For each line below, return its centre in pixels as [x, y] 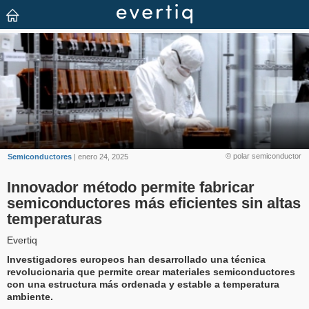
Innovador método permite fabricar [131, 188]
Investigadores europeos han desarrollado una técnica [136, 260]
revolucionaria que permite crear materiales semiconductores [151, 272]
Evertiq [22, 240]
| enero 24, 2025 [100, 157]
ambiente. [30, 297]
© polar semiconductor [263, 156]
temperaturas [54, 219]
